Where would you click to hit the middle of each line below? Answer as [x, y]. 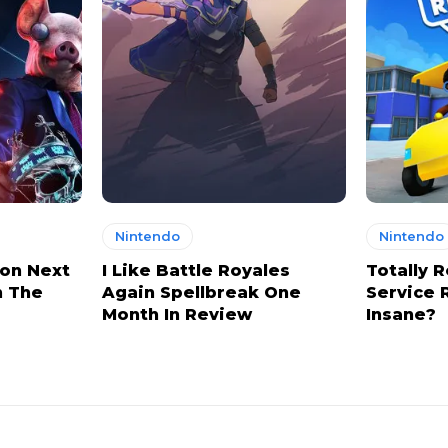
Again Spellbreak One [202, 292]
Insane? [400, 314]
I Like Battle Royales [196, 270]
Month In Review [177, 314]
